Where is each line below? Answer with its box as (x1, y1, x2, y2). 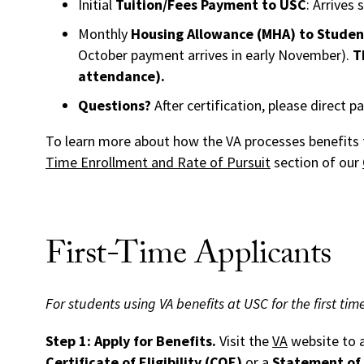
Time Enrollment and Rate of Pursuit (45, 153, 271, 172)
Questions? (78, 96, 151, 115)
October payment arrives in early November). (78, 45, 353, 65)
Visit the (216, 331, 272, 351)
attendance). (78, 67, 165, 86)
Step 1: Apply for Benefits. (45, 331, 216, 351)
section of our (271, 153, 362, 172)
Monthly (78, 24, 131, 44)
